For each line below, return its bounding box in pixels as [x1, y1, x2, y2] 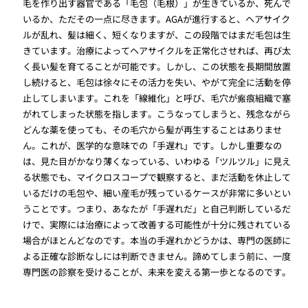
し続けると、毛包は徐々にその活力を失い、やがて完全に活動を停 [23, 76, 291, 89]
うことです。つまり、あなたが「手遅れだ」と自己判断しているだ [23, 202, 291, 216]
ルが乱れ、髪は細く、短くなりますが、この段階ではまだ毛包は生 [23, 28, 291, 42]
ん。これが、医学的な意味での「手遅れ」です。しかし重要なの [23, 139, 283, 153]
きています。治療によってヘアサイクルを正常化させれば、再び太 [23, 44, 291, 58]
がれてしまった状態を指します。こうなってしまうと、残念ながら [23, 107, 291, 121]
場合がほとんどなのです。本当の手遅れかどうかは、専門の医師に [23, 234, 291, 247]
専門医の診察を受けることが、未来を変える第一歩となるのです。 [23, 265, 291, 279]
